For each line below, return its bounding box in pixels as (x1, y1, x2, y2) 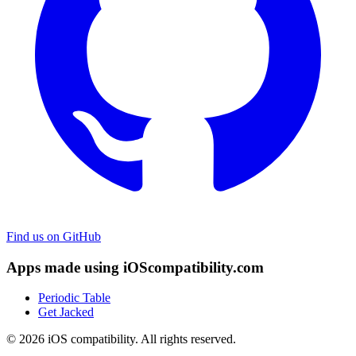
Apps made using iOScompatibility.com (6, 258, 264, 276)
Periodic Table (38, 291, 110, 305)
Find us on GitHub (6, 229, 101, 243)
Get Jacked (38, 305, 94, 319)
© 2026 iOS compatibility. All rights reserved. (6, 332, 236, 346)
